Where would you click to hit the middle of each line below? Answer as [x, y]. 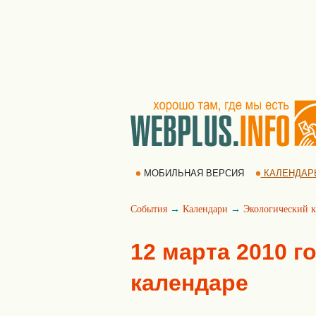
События [149, 209]
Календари [205, 209]
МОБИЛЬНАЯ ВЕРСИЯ [194, 173]
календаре [189, 283]
